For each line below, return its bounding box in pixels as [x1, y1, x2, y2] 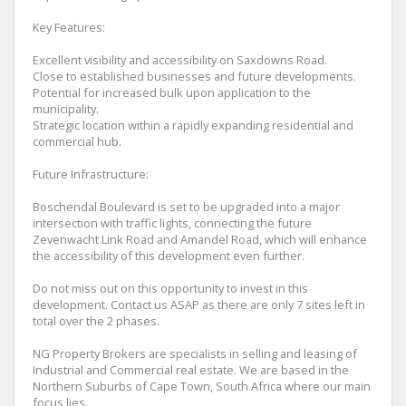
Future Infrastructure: [33, 166, 149, 183]
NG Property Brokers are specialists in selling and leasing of [33, 345, 357, 362]
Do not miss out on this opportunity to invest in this [33, 280, 308, 297]
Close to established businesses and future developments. [33, 68, 356, 85]
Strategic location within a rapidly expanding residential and [33, 117, 353, 134]
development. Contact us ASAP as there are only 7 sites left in [33, 296, 365, 314]
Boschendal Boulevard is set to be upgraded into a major [33, 198, 340, 216]
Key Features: [33, 19, 105, 36]
